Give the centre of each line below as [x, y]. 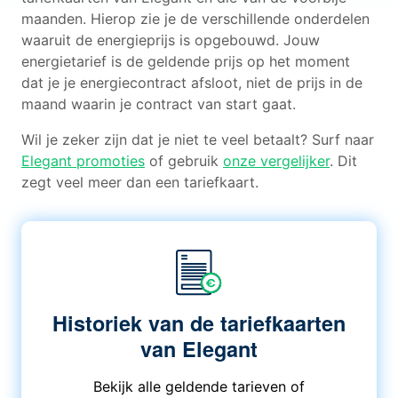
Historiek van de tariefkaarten [199, 323]
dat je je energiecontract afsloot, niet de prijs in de [192, 83]
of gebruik [184, 161]
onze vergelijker [276, 161]
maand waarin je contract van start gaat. [159, 104]
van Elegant [199, 349]
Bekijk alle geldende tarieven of [199, 386]
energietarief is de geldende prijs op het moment [186, 61]
